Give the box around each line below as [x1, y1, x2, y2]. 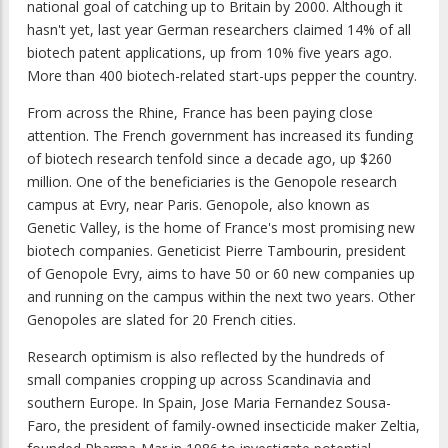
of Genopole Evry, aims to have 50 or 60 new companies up [27, 264, 415, 284]
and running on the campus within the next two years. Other [27, 287, 415, 307]
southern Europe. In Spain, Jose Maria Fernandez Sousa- [27, 393, 391, 413]
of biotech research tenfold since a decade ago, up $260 [27, 149, 392, 169]
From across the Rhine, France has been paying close [27, 103, 373, 123]
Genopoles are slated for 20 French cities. [27, 310, 296, 330]
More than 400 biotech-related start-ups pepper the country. [27, 66, 417, 86]
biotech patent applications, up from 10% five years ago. [27, 43, 392, 63]
